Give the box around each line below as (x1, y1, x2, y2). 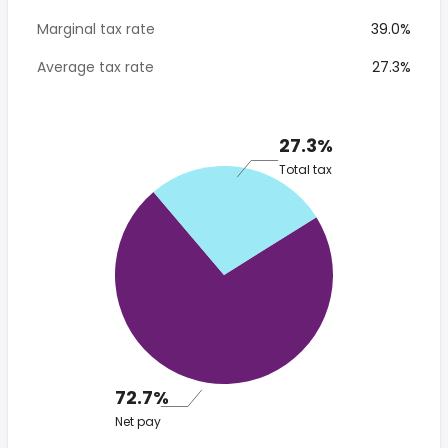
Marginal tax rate (37, 19, 155, 39)
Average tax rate (37, 57, 154, 77)
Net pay (115, 413, 161, 430)
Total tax (279, 160, 332, 178)
